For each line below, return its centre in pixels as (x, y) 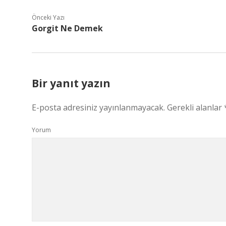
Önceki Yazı (48, 17)
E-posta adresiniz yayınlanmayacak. (98, 107)
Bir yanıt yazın (71, 83)
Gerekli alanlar (195, 107)
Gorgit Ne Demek (67, 28)
